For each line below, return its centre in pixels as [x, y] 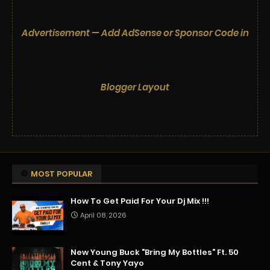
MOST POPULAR [61, 174]
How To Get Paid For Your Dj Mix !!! [140, 201]
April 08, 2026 [103, 215]
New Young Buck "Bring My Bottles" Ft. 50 [155, 253]
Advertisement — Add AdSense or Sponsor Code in [135, 33]
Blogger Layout [135, 87]
